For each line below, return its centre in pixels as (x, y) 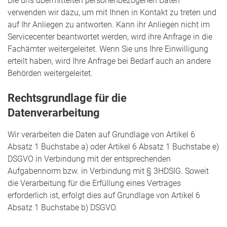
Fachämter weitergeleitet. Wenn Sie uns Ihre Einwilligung (108, 49)
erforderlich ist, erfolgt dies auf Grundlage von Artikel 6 (104, 195)
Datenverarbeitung (54, 113)
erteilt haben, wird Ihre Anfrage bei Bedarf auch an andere (109, 61)
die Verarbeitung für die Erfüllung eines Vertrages (94, 183)
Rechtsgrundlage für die (67, 98)
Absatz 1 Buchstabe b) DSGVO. (63, 207)
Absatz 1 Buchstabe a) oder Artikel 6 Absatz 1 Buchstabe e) (113, 146)
